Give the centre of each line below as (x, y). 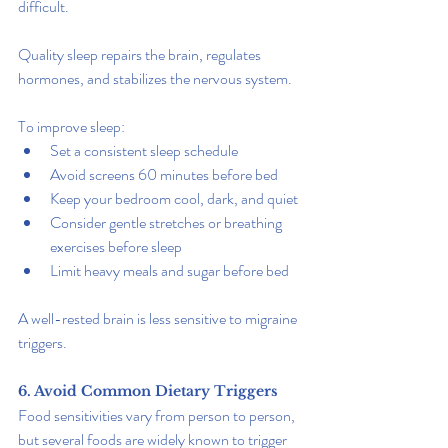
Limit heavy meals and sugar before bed (169, 271)
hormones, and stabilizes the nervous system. (155, 79)
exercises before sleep (116, 247)
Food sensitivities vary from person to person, (158, 416)
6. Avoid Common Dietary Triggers (148, 391)
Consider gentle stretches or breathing (167, 223)
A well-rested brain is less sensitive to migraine (159, 319)
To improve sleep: (71, 127)
